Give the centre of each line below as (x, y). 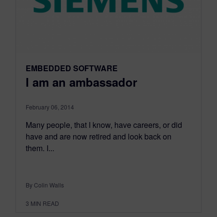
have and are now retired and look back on (99, 136)
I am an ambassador (81, 82)
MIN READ (45, 203)
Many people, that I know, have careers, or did (104, 124)
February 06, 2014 (50, 107)
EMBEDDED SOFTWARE (72, 68)
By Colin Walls (45, 185)
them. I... (40, 148)
